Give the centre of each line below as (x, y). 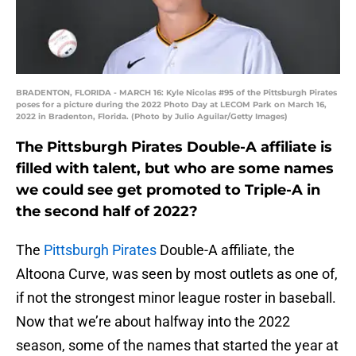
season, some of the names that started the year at (177, 346)
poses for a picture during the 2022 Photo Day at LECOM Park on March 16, (171, 105)
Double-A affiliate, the (226, 250)
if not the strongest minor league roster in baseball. (176, 298)
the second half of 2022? (107, 212)
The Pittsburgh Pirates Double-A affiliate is (174, 147)
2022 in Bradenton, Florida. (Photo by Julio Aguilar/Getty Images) (152, 117)
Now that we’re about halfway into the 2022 (153, 322)
